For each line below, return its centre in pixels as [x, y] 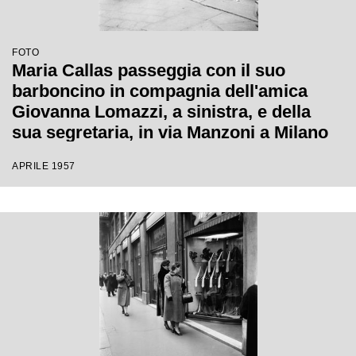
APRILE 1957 [44, 166]
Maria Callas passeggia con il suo [149, 70]
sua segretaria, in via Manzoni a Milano [170, 132]
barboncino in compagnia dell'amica [160, 91]
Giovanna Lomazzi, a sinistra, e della [161, 112]
